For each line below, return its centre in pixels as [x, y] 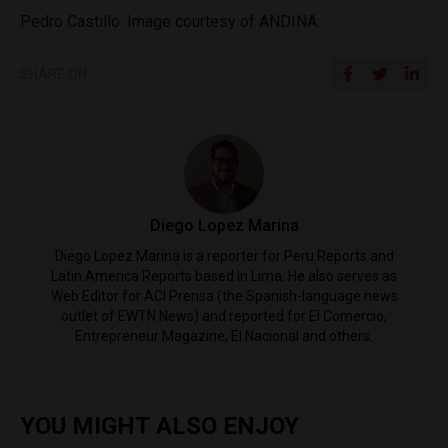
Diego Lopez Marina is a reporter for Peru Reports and [224, 256]
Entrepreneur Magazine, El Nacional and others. [224, 336]
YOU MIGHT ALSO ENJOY [159, 426]
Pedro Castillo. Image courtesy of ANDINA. [170, 21]
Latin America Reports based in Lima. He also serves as [224, 276]
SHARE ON [53, 74]
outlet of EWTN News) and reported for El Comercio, [224, 316]
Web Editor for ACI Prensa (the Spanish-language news [224, 296]
